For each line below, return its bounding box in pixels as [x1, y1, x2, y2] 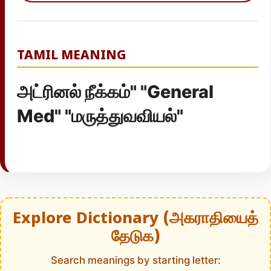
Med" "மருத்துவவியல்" [17, 105, 183, 126]
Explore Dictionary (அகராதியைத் [13, 209, 258, 230]
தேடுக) [111, 227, 160, 248]
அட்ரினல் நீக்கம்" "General [17, 81, 214, 102]
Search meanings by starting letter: [50, 254, 221, 267]
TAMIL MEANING [17, 48, 126, 64]
